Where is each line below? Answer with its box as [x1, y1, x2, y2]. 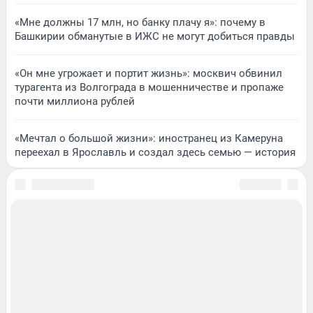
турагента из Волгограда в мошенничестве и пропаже [15, 80, 284, 94]
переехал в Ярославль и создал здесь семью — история [15, 145, 296, 159]
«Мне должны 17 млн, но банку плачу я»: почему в [15, 15, 265, 29]
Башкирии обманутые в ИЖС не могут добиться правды [15, 29, 295, 43]
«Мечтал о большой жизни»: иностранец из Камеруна [15, 131, 283, 145]
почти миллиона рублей [15, 94, 135, 108]
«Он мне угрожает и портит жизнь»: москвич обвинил [15, 66, 282, 80]
